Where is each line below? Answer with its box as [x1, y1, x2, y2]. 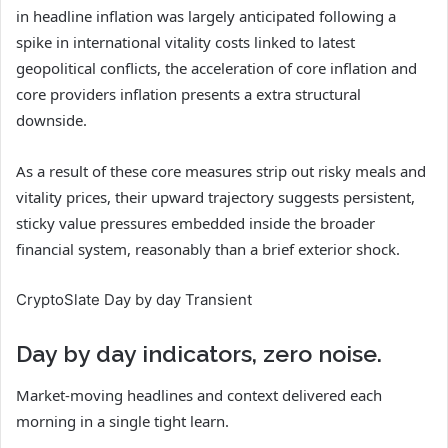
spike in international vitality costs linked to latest [16, 32, 355, 53]
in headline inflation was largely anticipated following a [16, 6, 396, 27]
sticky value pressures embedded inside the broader [16, 213, 375, 234]
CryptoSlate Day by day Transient [16, 290, 252, 310]
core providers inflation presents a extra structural [16, 84, 361, 105]
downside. [16, 110, 87, 131]
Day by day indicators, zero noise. [16, 340, 382, 368]
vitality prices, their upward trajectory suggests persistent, [16, 187, 415, 208]
